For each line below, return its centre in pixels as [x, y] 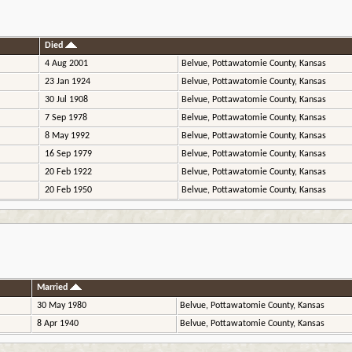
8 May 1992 [66, 136]
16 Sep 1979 [67, 154]
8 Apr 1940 [57, 324]
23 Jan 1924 [66, 82]
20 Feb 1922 [67, 172]
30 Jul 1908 [65, 100]
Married [53, 288]
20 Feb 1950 [67, 191]
